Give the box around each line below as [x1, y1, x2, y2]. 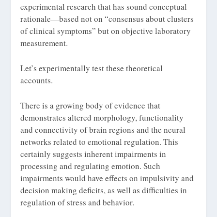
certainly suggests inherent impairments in [20, 148, 167, 160]
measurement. [20, 37, 68, 48]
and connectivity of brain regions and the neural [20, 124, 186, 136]
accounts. [20, 74, 53, 86]
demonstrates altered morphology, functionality [20, 112, 184, 124]
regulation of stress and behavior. [20, 197, 135, 208]
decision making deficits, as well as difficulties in [20, 185, 187, 196]
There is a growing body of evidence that [20, 100, 161, 111]
